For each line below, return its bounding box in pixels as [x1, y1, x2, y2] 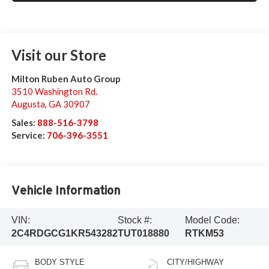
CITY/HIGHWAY [167, 257, 224, 267]
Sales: [11, 117, 37, 128]
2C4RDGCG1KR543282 [11, 228, 118, 238]
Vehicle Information [11, 184, 121, 197]
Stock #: [117, 214, 152, 225]
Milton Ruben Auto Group [11, 73, 121, 85]
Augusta [11, 98, 45, 110]
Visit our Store [11, 46, 106, 64]
